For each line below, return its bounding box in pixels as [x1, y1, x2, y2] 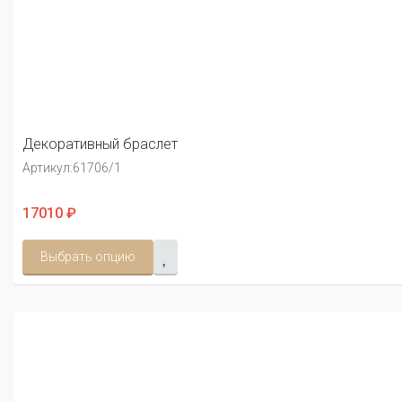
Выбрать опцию [40, 249, 135, 265]
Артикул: [22, 161, 73, 176]
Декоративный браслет [22, 135, 178, 153]
